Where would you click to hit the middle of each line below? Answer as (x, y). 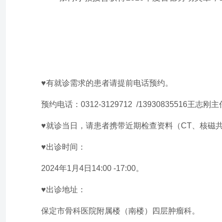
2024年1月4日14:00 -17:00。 (92, 168)
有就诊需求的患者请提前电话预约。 (110, 83)
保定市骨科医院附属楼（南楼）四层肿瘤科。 (120, 211)
